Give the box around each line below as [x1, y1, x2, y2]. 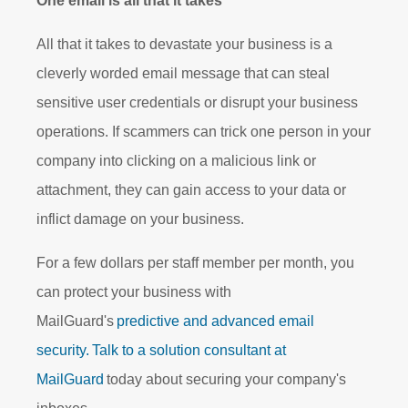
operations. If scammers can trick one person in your [36, 123, 371, 139]
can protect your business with [36, 283, 231, 300]
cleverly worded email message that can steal [36, 65, 330, 81]
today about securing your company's [107, 371, 346, 387]
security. [36, 342, 92, 358]
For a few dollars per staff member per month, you [36, 254, 354, 270]
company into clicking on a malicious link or [36, 152, 316, 168]
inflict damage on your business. [36, 210, 259, 227]
